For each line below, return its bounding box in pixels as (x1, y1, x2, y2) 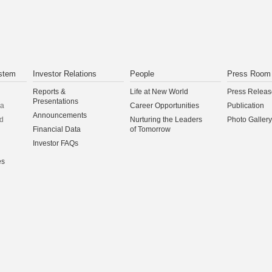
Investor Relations (33, 69, 97, 78)
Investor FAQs (33, 139, 78, 148)
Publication (227, 101, 264, 110)
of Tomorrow (130, 125, 171, 134)
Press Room (227, 69, 271, 78)
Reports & (33, 87, 66, 96)
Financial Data (33, 125, 81, 134)
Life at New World (130, 87, 188, 96)
